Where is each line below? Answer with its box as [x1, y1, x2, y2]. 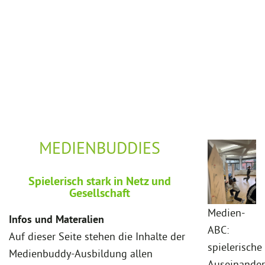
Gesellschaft [69, 185, 130, 201]
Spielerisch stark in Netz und [28, 173, 171, 189]
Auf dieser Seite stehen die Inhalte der [9, 229, 185, 243]
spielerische [208, 240, 262, 254]
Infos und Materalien [9, 212, 104, 226]
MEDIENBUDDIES [38, 137, 160, 158]
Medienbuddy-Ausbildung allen [9, 246, 153, 260]
